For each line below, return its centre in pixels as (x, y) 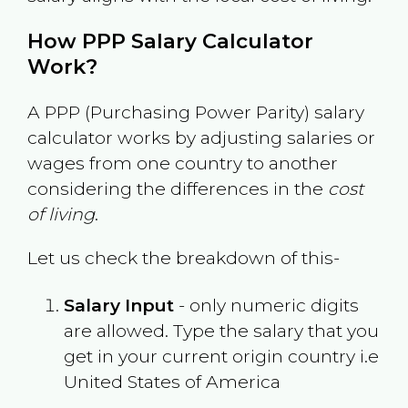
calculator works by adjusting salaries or (201, 138)
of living (61, 214)
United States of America (172, 381)
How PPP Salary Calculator (170, 41)
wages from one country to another (182, 163)
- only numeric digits (266, 305)
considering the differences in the (177, 189)
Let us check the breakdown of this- (183, 257)
